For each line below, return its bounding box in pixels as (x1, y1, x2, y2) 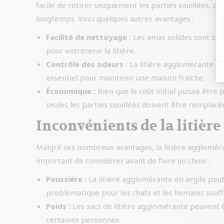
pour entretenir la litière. (46, 45, 135, 55)
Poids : (46, 200, 70, 211)
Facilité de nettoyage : (46, 31, 131, 42)
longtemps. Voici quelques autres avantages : (36, 13, 194, 23)
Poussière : (46, 173, 86, 184)
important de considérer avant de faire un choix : (36, 155, 210, 165)
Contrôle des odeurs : (46, 58, 127, 69)
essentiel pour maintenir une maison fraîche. (46, 72, 205, 82)
